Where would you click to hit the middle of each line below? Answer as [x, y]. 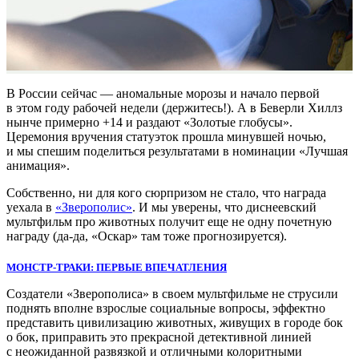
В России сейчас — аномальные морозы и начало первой [163, 93]
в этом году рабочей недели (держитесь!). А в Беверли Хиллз [174, 107]
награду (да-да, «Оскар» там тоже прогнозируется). [147, 236]
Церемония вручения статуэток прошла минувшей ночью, [166, 136]
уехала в [31, 207]
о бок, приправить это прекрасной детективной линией [159, 337]
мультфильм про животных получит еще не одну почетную [169, 221]
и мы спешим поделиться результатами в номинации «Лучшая [177, 151]
